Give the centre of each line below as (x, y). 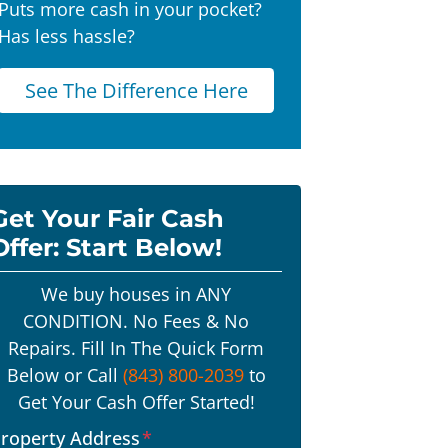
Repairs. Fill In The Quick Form (136, 348)
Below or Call (64, 375)
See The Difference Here (136, 90)
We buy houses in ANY (136, 294)
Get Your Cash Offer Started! (136, 402)
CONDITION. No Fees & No (136, 321)
